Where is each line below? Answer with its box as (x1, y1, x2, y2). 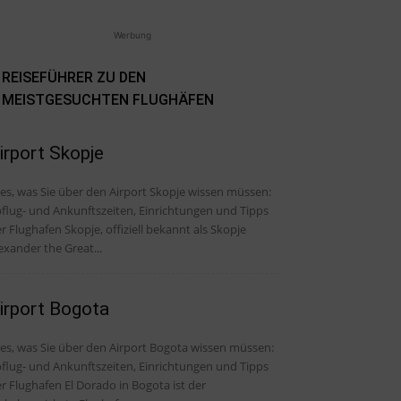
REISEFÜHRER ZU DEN (2, 68, 146, 86)
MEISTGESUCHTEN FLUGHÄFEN (2, 90, 214, 108)
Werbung (114, 29, 151, 40)
